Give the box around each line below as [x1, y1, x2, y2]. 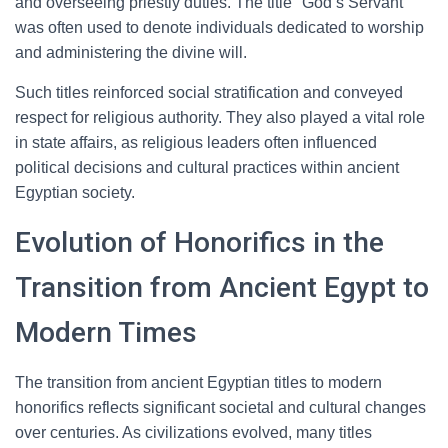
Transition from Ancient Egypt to [15, 271, 429, 304]
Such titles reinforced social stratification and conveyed [15, 84, 403, 101]
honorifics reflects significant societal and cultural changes [15, 399, 426, 416]
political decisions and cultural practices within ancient [15, 159, 399, 176]
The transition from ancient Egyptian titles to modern [15, 374, 382, 391]
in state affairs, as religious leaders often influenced [15, 134, 377, 151]
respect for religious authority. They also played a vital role [15, 109, 425, 126]
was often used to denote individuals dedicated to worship [15, 19, 424, 36]
